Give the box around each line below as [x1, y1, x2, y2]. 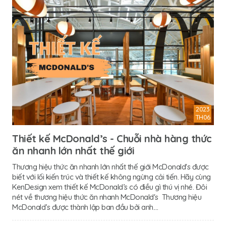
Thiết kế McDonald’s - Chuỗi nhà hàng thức [12, 132, 212, 145]
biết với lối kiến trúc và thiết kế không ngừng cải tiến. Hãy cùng [12, 172, 211, 182]
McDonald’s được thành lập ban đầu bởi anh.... [12, 202, 158, 212]
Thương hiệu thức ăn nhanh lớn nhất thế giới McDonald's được [12, 161, 209, 172]
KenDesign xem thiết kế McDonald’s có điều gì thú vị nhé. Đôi [12, 182, 207, 192]
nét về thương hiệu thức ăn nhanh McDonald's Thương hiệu [12, 192, 201, 202]
